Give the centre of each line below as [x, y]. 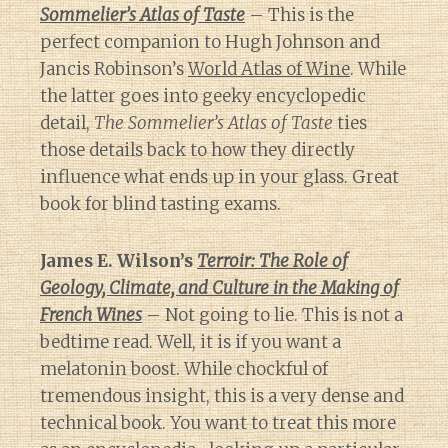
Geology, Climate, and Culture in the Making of [219, 287]
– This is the [299, 14]
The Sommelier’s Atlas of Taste [213, 122]
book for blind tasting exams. [160, 203]
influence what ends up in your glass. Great [219, 176]
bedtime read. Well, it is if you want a [190, 341]
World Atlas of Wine [269, 68]
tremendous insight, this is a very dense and [222, 395]
